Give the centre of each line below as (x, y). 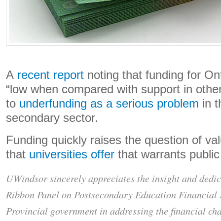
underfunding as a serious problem (109, 104)
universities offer (72, 154)
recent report (51, 75)
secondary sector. (52, 118)
